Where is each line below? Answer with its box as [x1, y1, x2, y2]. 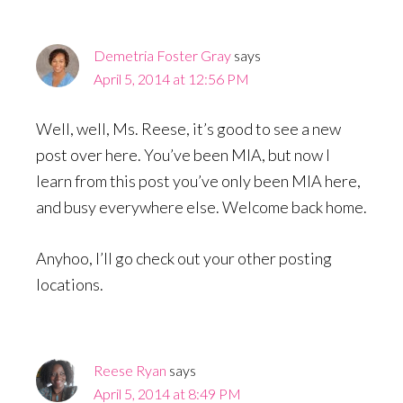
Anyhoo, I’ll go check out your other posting [36, 248, 332, 269]
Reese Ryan [94, 362, 166, 380]
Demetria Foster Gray [94, 47, 231, 65]
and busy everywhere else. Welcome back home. [36, 197, 367, 218]
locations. [36, 274, 103, 295]
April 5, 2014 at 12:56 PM [94, 70, 249, 88]
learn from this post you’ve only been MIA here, [36, 171, 361, 192]
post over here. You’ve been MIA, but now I [36, 145, 330, 166]
